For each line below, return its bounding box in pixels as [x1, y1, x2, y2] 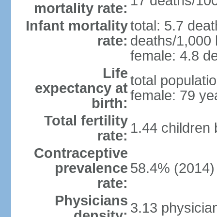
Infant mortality [25, 18, 128, 33]
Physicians [54, 193, 128, 208]
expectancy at [34, 80, 128, 96]
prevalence [54, 160, 128, 176]
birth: [91, 95, 128, 111]
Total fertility [44, 113, 128, 128]
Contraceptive [33, 145, 128, 161]
